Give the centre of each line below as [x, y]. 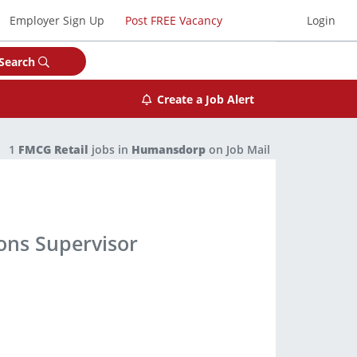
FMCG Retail [53, 149]
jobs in [110, 149]
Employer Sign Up [57, 20]
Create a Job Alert [205, 99]
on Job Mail [238, 149]
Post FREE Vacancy [173, 20]
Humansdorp [169, 149]
